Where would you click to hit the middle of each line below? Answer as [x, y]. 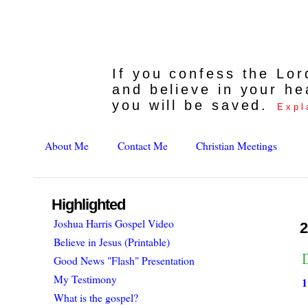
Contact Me [142, 146]
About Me [67, 146]
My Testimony [86, 279]
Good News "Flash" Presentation [124, 261]
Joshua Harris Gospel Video [114, 223]
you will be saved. [194, 105]
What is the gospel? [96, 298]
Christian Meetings [236, 146]
